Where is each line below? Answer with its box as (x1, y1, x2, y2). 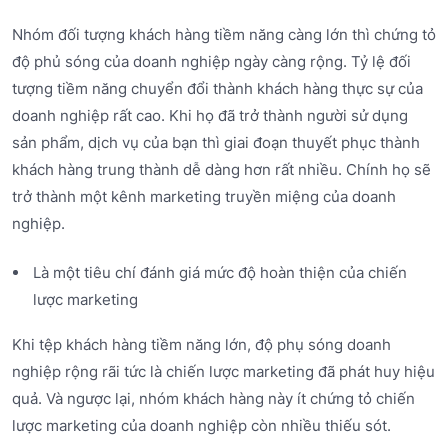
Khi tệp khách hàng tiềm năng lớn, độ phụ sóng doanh (12, 335, 391, 355)
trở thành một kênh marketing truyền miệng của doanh (12, 186, 396, 206)
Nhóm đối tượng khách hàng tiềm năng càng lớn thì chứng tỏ (12, 24, 436, 44)
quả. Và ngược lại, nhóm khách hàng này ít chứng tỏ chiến (12, 389, 415, 409)
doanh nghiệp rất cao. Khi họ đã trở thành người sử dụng (12, 105, 408, 125)
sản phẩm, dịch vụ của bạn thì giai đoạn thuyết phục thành (12, 132, 420, 152)
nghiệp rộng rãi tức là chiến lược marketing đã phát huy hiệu (12, 362, 435, 382)
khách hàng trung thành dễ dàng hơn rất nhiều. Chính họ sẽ (12, 159, 431, 179)
